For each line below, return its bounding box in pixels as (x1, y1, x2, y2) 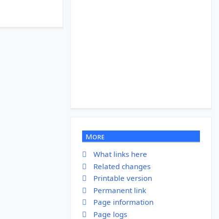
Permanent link (93, 185, 146, 195)
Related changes (93, 161, 151, 171)
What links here (93, 149, 147, 159)
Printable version (93, 173, 152, 183)
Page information (93, 197, 153, 207)
